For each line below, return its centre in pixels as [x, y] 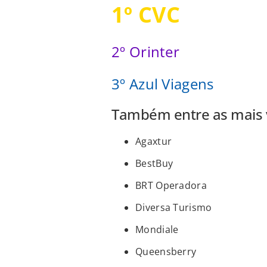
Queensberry [166, 252]
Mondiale [157, 230]
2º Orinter [145, 52]
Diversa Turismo [174, 208]
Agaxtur [154, 142]
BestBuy [154, 164]
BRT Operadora [171, 186]
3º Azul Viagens [163, 84]
